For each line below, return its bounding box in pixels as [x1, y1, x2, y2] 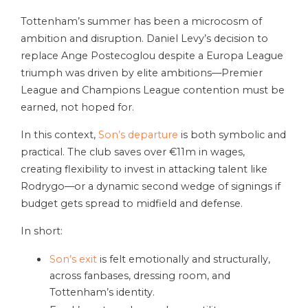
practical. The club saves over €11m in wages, [21, 146, 245, 159]
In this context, [21, 129, 98, 142]
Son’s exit [49, 253, 97, 266]
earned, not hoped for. [21, 101, 134, 114]
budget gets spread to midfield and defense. [21, 197, 243, 210]
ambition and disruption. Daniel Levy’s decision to [21, 32, 268, 45]
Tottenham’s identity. [49, 286, 155, 299]
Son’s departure [98, 129, 178, 142]
